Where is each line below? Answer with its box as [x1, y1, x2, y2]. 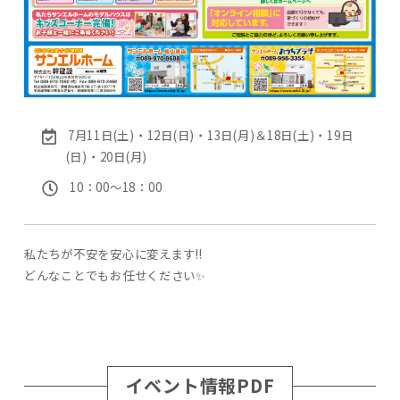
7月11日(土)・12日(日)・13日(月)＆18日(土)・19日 [67, 126, 354, 145]
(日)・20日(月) [65, 147, 148, 166]
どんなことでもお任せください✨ [23, 266, 206, 285]
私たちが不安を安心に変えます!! [23, 245, 203, 263]
